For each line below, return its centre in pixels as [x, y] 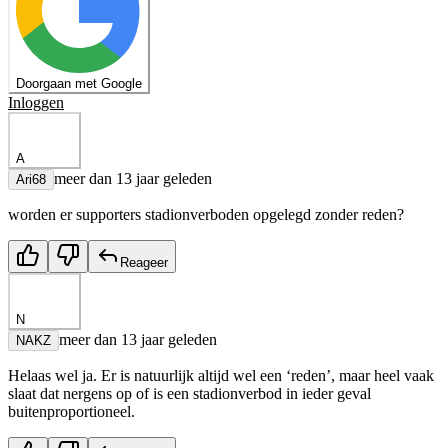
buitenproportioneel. [71, 412]
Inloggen [36, 103]
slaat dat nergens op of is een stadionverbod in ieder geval [189, 394]
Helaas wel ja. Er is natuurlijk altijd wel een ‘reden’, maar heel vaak [221, 376]
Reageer [144, 263]
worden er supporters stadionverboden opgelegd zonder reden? [206, 215]
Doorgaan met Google [79, 84]
